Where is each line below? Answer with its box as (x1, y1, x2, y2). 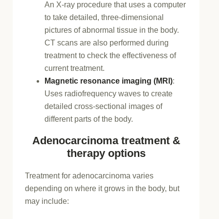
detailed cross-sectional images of (44, 102, 163, 110)
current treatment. (44, 64, 105, 72)
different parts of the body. (44, 114, 133, 123)
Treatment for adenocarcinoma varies (25, 171, 154, 180)
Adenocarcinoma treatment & (32, 134, 180, 147)
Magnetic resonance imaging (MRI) (44, 76, 173, 85)
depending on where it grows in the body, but (25, 184, 180, 193)
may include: (25, 197, 69, 205)
